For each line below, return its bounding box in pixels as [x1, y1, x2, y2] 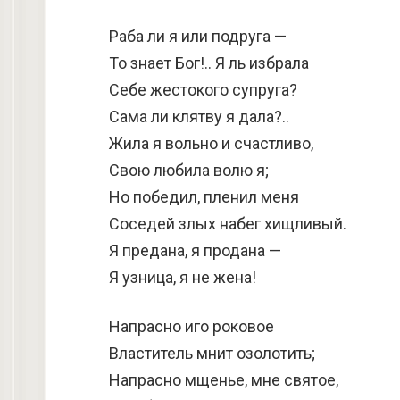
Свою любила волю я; [109, 161, 269, 179]
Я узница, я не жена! [109, 268, 256, 287]
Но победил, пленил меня [109, 187, 299, 206]
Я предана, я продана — [109, 241, 281, 260]
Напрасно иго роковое [109, 317, 274, 336]
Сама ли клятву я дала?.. [109, 107, 289, 126]
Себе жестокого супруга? [109, 80, 297, 99]
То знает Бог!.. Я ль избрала [109, 54, 309, 72]
